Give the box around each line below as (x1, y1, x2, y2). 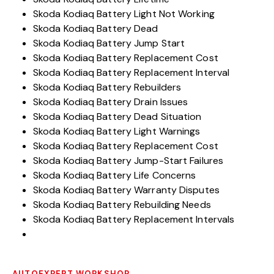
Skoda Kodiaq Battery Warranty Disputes (33, 183, 220, 196)
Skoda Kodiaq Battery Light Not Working (33, 7, 215, 20)
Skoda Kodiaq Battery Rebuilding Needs (33, 198, 211, 211)
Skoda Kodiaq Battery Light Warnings (33, 124, 201, 138)
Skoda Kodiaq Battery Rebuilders (33, 80, 182, 94)
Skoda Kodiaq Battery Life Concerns (33, 168, 196, 182)
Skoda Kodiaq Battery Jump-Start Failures (33, 154, 223, 167)
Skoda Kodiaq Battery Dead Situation (33, 109, 202, 123)
